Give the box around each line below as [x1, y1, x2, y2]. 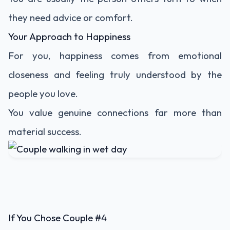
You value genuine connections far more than [8, 106, 222, 119]
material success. [8, 125, 82, 138]
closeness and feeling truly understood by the [8, 68, 222, 81]
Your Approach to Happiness [8, 30, 130, 43]
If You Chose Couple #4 [8, 212, 107, 224]
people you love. [8, 87, 78, 100]
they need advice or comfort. [8, 11, 133, 24]
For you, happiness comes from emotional [8, 49, 222, 62]
